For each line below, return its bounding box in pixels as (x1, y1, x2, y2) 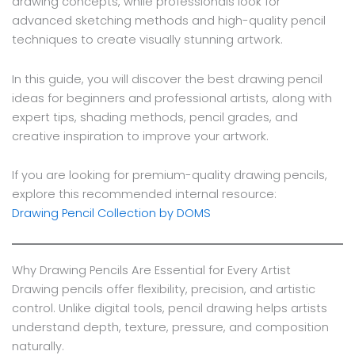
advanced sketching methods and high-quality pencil (11, 13, 326, 29)
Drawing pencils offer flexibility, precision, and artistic (11, 281, 315, 297)
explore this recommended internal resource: (11, 186, 277, 203)
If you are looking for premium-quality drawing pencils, (11, 167, 327, 184)
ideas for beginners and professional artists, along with (11, 90, 332, 106)
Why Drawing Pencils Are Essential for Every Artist (11, 261, 291, 278)
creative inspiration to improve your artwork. (11, 128, 269, 144)
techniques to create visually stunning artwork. (11, 32, 283, 48)
